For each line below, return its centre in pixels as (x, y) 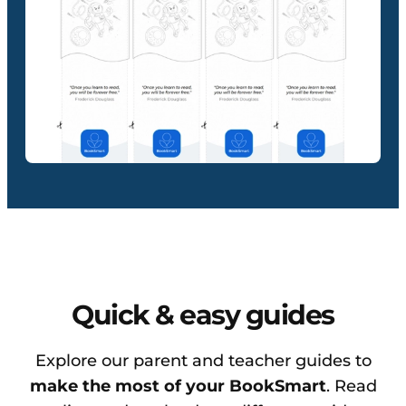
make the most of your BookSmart (178, 387)
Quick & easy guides (203, 315)
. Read (351, 387)
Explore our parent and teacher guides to (203, 361)
